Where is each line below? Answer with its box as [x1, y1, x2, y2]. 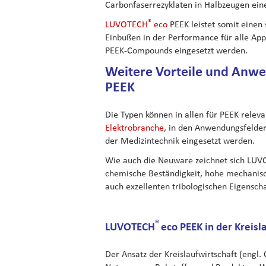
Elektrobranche [105, 121, 164, 134]
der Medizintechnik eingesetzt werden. [105, 134, 255, 147]
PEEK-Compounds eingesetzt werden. [105, 44, 248, 57]
